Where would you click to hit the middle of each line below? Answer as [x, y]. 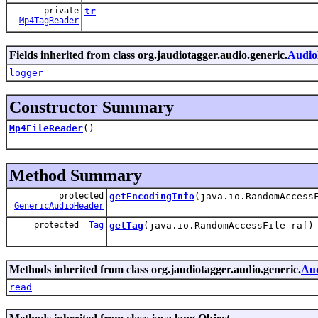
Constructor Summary [92, 107]
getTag [126, 225]
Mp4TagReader [49, 20]
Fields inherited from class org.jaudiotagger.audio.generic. [148, 55]
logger [26, 72]
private [61, 10]
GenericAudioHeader [59, 205]
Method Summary [76, 175]
